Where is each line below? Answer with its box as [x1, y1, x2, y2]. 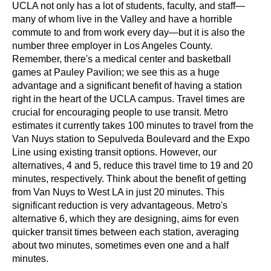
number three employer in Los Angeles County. [12, 40, 212, 51]
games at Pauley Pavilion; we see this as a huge [12, 67, 220, 77]
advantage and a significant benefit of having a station [12, 80, 242, 91]
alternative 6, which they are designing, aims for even [12, 213, 239, 224]
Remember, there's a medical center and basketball [12, 53, 231, 64]
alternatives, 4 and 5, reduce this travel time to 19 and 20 [12, 160, 253, 171]
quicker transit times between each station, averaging [12, 226, 239, 237]
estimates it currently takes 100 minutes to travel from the [12, 120, 253, 131]
